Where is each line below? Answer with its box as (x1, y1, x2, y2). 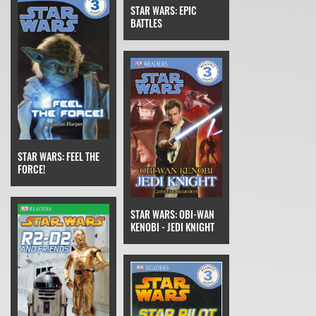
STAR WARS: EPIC (130, 3, 197, 18)
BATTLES (130, 16, 162, 31)
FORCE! (18, 161, 45, 176)
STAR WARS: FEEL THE (18, 148, 99, 164)
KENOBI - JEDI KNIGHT (130, 219, 214, 234)
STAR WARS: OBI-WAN (130, 206, 214, 221)
